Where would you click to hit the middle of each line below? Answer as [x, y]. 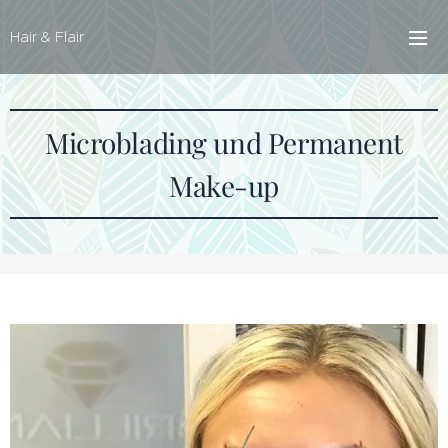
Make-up [224, 185]
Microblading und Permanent [224, 142]
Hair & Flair [47, 36]
